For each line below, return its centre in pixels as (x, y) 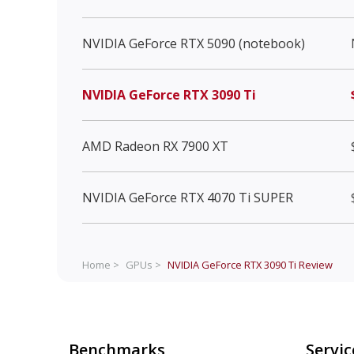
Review (314, 264)
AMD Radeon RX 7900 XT (155, 146)
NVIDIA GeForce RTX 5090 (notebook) (194, 43)
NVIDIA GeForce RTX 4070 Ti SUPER (188, 197)
